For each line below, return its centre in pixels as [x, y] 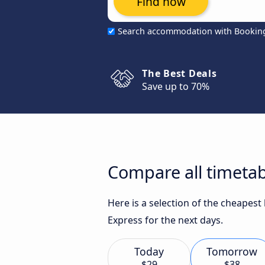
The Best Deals [180, 73]
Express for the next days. [165, 220]
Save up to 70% [176, 86]
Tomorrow [232, 251]
